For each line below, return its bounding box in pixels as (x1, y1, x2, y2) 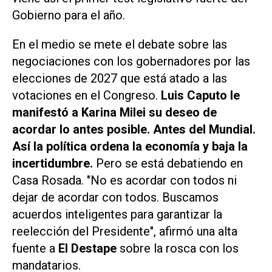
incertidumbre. (12, 156, 93, 171)
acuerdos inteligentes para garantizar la (12, 207, 222, 222)
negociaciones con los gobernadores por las (12, 54, 250, 69)
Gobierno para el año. (12, 7, 128, 22)
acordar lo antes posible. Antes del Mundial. (12, 122, 256, 137)
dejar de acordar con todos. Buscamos (12, 190, 219, 205)
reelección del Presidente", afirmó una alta (12, 224, 237, 239)
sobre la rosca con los (117, 241, 239, 256)
